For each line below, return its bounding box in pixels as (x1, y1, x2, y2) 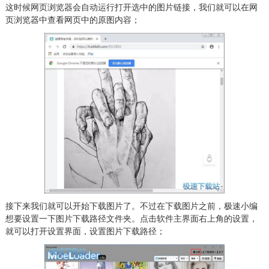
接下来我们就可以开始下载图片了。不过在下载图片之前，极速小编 (5, 201, 258, 211)
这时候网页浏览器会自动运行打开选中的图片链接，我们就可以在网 (5, 2, 258, 13)
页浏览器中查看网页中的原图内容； (5, 15, 140, 25)
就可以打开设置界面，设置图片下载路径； (5, 226, 165, 236)
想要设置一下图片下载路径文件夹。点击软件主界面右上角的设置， (5, 213, 258, 223)
